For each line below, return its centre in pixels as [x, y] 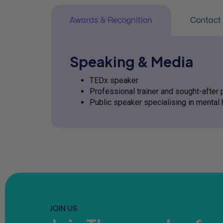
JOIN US [63, 208]
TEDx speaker [114, 81]
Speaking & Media [131, 62]
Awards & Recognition [111, 21]
